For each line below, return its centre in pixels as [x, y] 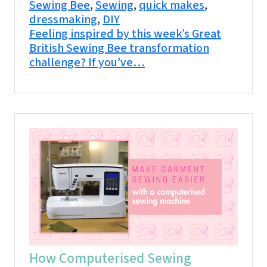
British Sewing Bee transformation [119, 49]
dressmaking [63, 20]
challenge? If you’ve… [87, 63]
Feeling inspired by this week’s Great [125, 34]
